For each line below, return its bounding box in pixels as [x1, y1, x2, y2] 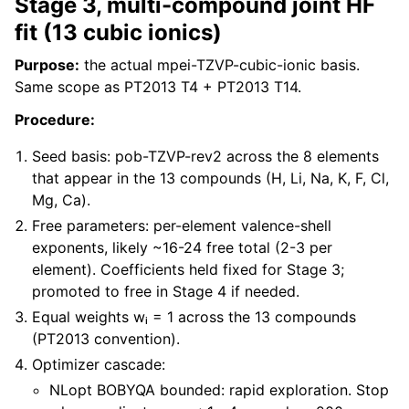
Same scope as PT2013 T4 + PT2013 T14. [15, 78, 301, 97]
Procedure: [15, 110, 95, 130]
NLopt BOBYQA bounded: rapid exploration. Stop [49, 381, 390, 400]
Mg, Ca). [32, 191, 91, 210]
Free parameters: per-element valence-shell [32, 216, 332, 236]
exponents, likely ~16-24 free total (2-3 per [32, 238, 333, 257]
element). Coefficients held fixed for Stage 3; [32, 260, 345, 279]
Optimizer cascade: [32, 355, 166, 374]
